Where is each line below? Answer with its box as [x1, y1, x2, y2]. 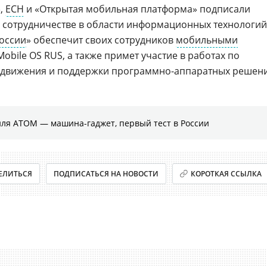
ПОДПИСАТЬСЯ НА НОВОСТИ [53, 169, 159, 179]
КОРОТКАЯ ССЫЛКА [191, 169, 262, 179]
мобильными [176, 33, 238, 46]
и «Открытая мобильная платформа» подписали [24, 2, 250, 15]
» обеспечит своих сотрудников [26, 33, 176, 46]
